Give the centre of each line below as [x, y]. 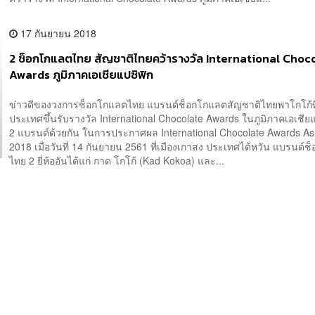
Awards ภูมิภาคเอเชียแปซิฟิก [82, 75]
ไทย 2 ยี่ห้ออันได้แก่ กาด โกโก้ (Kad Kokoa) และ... [117, 160]
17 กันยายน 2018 [57, 33]
